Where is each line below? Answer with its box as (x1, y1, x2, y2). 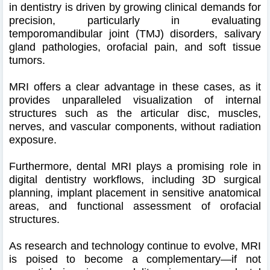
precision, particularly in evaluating (9, 14, 261, 27)
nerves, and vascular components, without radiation (9, 120, 261, 133)
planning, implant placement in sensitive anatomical (9, 186, 261, 199)
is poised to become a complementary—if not (9, 253, 261, 265)
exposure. (9, 133, 57, 146)
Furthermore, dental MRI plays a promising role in (9, 160, 261, 172)
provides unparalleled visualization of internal (9, 93, 261, 106)
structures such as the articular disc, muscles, (9, 107, 261, 119)
